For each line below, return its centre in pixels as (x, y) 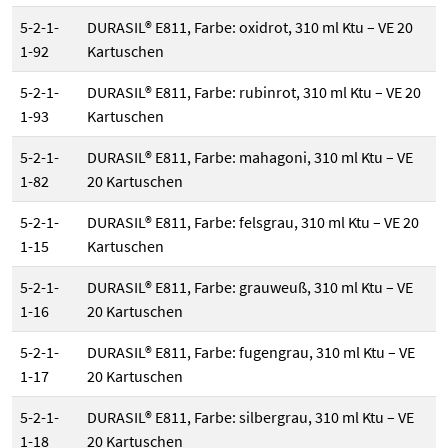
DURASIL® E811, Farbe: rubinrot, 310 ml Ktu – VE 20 (254, 92)
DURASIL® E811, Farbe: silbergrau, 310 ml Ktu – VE (250, 417)
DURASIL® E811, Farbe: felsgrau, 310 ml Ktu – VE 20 (253, 222)
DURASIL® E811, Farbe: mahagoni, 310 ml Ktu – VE (250, 157)
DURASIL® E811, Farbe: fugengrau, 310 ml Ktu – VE (251, 352)
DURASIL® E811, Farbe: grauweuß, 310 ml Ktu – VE (250, 287)
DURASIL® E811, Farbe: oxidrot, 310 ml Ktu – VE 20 (250, 27)
